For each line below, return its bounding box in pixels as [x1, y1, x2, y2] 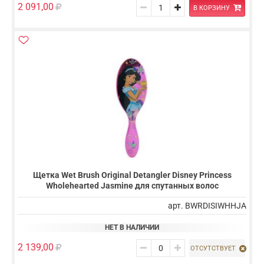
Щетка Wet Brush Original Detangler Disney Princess [32, 170, 232, 180]
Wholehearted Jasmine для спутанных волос [45, 181, 219, 191]
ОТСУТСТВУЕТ [190, 244, 236, 252]
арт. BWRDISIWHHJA [168, 201, 246, 211]
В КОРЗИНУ [193, 4, 230, 12]
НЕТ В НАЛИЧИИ [105, 223, 159, 232]
